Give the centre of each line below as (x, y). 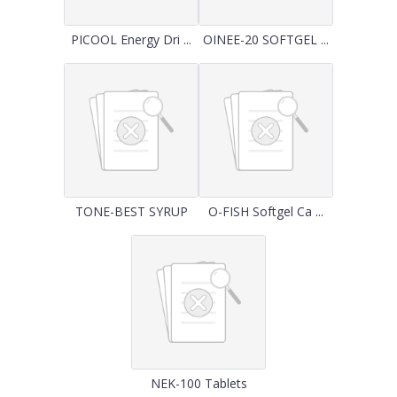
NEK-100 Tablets (198, 383)
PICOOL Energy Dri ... (131, 39)
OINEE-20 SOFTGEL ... (266, 39)
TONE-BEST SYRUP (131, 211)
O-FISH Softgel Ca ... (266, 211)
